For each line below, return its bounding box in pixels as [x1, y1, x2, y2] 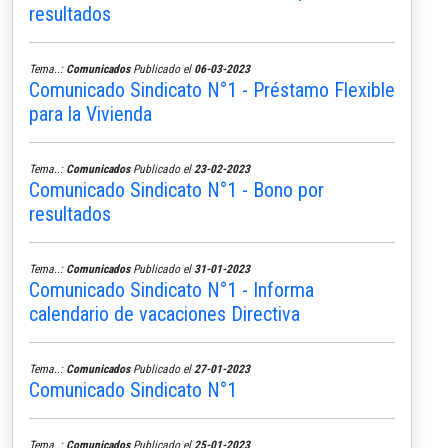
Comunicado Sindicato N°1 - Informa [29, 277, 314, 302]
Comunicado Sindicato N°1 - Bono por [29, 177, 324, 202]
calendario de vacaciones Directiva [29, 301, 300, 326]
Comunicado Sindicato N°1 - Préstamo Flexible [29, 77, 395, 102]
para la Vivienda [29, 101, 152, 126]
